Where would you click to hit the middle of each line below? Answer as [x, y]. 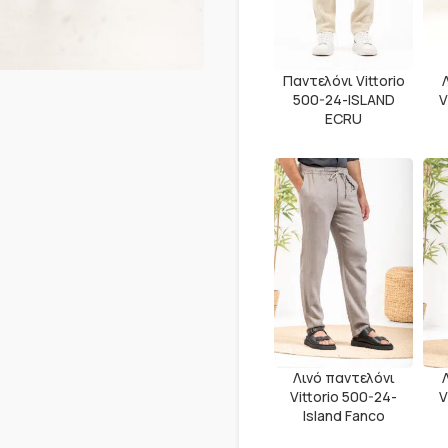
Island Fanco [343, 415]
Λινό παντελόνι [343, 377]
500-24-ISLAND [343, 100]
